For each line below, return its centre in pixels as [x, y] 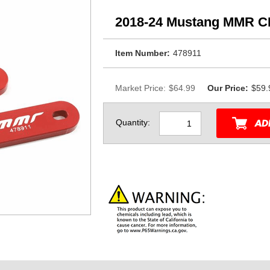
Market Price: [140, 88]
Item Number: [143, 53]
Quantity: [133, 123]
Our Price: [228, 88]
